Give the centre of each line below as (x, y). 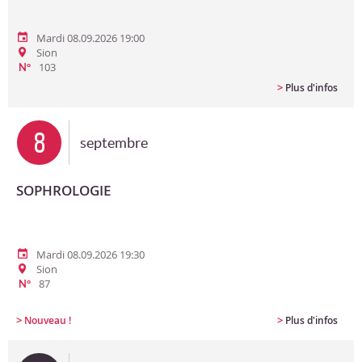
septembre (114, 143)
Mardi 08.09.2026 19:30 (90, 255)
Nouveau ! (48, 320)
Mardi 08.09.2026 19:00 (90, 38)
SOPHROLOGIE (63, 190)
